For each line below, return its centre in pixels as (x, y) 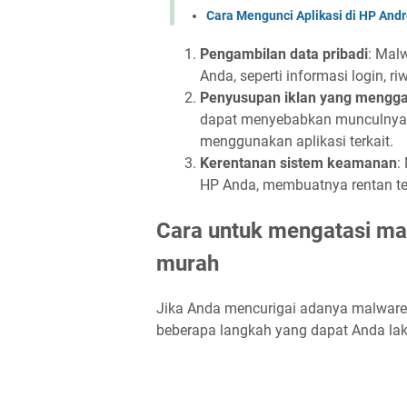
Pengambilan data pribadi (284, 54)
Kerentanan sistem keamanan (298, 163)
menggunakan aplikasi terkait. (297, 141)
